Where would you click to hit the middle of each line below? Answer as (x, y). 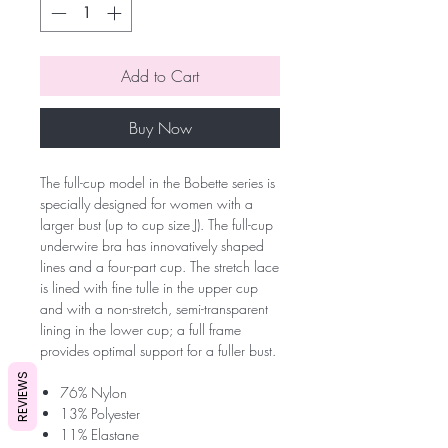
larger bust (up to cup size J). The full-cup (156, 225)
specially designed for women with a (146, 204)
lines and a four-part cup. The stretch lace (159, 267)
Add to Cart (160, 76)
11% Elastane (99, 435)
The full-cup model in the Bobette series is (157, 183)
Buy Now (160, 128)
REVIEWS (22, 396)
